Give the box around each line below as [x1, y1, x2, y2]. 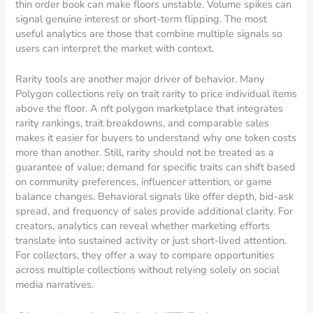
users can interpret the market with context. [15, 41, 214, 55]
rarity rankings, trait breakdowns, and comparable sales [15, 115, 270, 130]
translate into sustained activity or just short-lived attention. [15, 233, 287, 247]
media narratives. [15, 277, 94, 291]
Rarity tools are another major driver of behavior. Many [15, 71, 265, 86]
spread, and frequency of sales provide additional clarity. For [15, 203, 293, 218]
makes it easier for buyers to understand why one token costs [15, 130, 297, 145]
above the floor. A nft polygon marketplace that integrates [15, 101, 284, 115]
